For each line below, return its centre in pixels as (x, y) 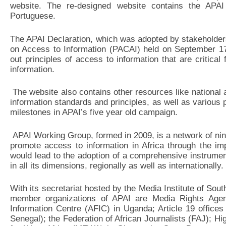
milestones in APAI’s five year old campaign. (94, 112)
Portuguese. (33, 16)
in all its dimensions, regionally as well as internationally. (117, 165)
